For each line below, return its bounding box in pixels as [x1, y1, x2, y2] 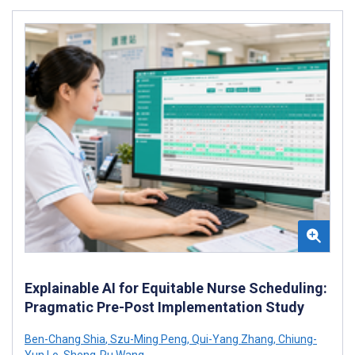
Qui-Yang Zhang [189, 332, 273, 345]
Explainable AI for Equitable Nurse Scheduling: [25, 279, 327, 296]
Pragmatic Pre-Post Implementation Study [25, 298, 304, 315]
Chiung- [276, 332, 317, 345]
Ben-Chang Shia [25, 332, 105, 345]
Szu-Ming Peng [108, 332, 187, 345]
